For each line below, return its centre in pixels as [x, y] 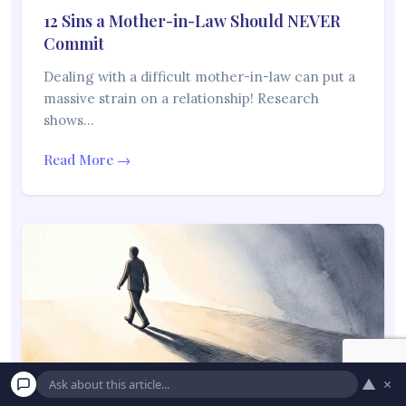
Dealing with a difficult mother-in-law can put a [199, 77]
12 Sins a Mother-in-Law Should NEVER [192, 21]
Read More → [87, 160]
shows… [69, 121]
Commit [74, 44]
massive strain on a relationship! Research [181, 99]
